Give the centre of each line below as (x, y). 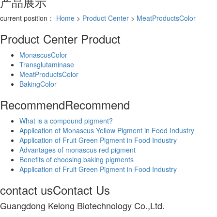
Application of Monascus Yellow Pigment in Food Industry (107, 130)
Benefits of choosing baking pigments (77, 159)
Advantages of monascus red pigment (77, 149)
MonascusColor (43, 54)
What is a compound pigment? (66, 120)
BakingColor (38, 84)
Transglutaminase (47, 64)
